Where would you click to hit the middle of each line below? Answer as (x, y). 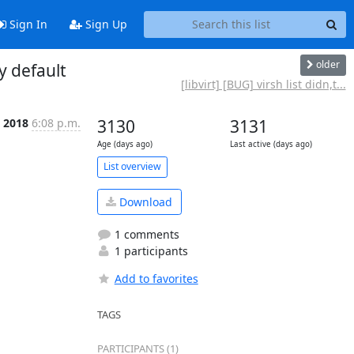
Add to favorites (156, 279)
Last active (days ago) (271, 144)
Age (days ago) (124, 144)
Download (144, 201)
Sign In (26, 24)
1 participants (149, 251)
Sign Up (104, 24)
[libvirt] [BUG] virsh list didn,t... (263, 84)
